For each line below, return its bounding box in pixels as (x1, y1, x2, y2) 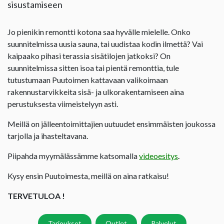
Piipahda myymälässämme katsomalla (7, 150, 139, 160)
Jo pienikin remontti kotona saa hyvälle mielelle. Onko (7, 26, 190, 36)
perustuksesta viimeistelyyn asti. (7, 98, 118, 108)
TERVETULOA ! (7, 190, 65, 200)
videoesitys (139, 150, 178, 160)
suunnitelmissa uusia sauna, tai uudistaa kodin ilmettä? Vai (7, 38, 203, 48)
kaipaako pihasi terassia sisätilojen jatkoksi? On (7, 50, 170, 60)
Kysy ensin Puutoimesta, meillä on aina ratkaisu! (7, 170, 169, 180)
